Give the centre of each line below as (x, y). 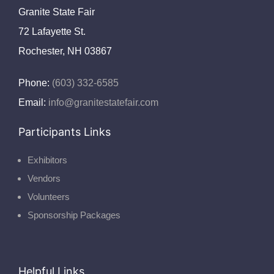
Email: (32, 102)
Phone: (34, 83)
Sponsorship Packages (74, 215)
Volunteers (48, 196)
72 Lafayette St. (52, 31)
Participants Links (64, 131)
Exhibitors (47, 160)
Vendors (44, 178)
